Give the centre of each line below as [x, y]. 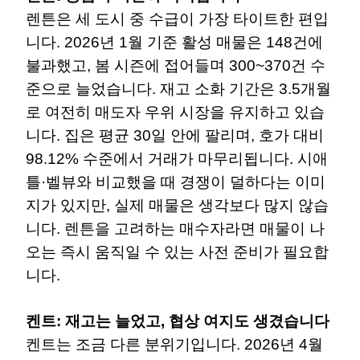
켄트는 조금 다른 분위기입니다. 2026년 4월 [174, 344]
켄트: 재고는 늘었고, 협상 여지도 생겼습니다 [178, 321]
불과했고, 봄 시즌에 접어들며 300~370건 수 [176, 65]
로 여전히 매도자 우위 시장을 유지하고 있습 [175, 112]
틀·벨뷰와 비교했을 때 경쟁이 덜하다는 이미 [176, 182]
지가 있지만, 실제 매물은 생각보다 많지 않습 [177, 205]
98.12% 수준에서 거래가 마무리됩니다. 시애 [177, 158]
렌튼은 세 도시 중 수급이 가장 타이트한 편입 [177, 18]
